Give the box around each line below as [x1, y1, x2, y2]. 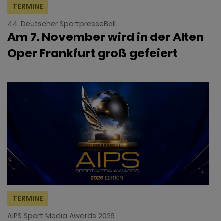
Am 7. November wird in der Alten [7, 29, 204, 45]
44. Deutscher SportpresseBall [7, 19, 116, 29]
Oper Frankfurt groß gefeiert [7, 45, 178, 61]
